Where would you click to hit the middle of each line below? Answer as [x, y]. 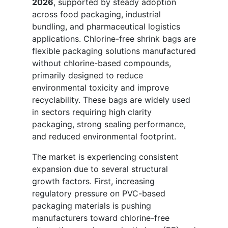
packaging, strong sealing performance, [109, 124]
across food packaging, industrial [96, 14]
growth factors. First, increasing [93, 181]
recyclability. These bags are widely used [111, 99]
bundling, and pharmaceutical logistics [106, 26]
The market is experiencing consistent [105, 156]
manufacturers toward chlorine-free [101, 218]
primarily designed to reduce [88, 75]
